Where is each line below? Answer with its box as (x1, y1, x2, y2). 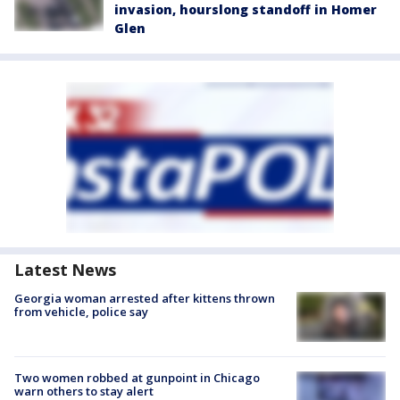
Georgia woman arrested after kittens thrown (14, 289, 275, 306)
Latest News (14, 258, 116, 280)
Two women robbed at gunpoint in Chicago (14, 370, 260, 387)
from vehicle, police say (14, 303, 148, 320)
